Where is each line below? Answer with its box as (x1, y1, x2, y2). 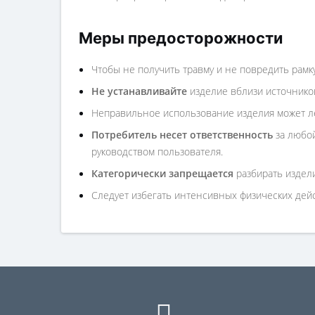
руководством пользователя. (91, 145, 223, 158)
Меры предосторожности (79, 29, 283, 47)
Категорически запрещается (91, 167, 233, 180)
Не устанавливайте (91, 84, 187, 98)
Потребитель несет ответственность (91, 128, 273, 141)
